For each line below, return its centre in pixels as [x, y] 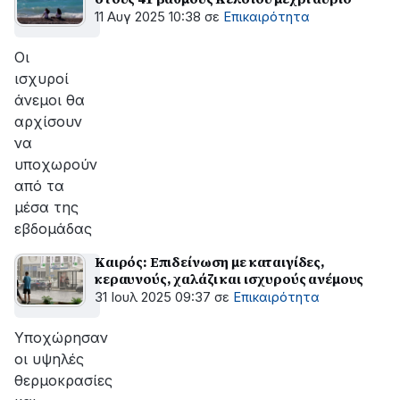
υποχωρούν [56, 164]
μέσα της [46, 207]
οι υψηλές [49, 359]
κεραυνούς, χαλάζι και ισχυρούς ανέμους [229, 279]
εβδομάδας [53, 229]
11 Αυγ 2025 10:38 [148, 17]
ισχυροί [42, 79]
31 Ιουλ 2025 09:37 [153, 297]
